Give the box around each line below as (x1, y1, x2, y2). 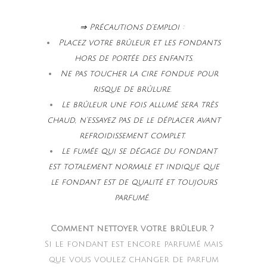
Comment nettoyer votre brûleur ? (50, 224, 217, 234)
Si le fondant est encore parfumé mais (44, 240, 223, 249)
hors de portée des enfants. (74, 54, 193, 63)
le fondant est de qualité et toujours (50, 178, 217, 187)
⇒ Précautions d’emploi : (80, 23, 187, 32)
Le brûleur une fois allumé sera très (61, 100, 218, 110)
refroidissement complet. (79, 131, 188, 141)
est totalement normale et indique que (48, 162, 219, 172)
